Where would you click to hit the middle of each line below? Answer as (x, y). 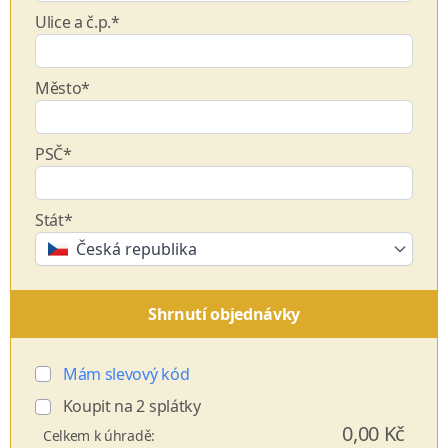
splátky (173, 406)
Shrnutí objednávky (224, 314)
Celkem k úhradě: (99, 435)
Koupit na (98, 406)
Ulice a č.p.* (77, 22)
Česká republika (136, 249)
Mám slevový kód (126, 374)
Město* (63, 88)
